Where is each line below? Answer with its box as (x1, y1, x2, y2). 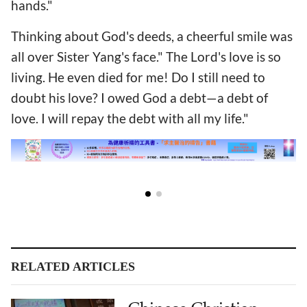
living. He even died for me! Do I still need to (11, 69, 265, 86)
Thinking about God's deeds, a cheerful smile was (11, 28, 293, 45)
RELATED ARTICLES (11, 260, 135, 274)
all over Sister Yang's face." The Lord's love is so (11, 49, 281, 65)
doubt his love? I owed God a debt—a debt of (11, 90, 268, 106)
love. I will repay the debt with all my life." (11, 110, 249, 127)
